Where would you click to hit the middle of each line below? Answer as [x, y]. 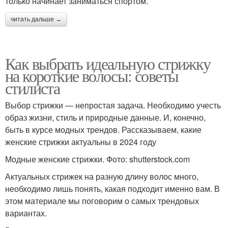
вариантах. [26, 213]
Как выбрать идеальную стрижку [108, 63]
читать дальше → [36, 19]
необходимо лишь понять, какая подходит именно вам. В [112, 189]
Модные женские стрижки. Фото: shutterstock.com [97, 159]
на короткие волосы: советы [92, 76]
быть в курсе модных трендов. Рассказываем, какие [103, 130]
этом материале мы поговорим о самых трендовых [102, 201]
